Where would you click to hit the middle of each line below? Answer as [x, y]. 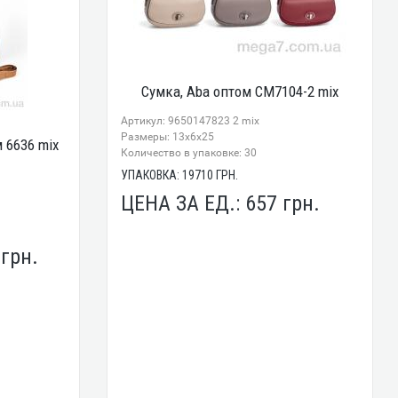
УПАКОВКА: [152, 175]
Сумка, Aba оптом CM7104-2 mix [239, 91]
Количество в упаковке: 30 [189, 152]
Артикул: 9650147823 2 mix [191, 120]
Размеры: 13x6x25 [168, 136]
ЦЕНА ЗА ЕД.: [183, 203]
